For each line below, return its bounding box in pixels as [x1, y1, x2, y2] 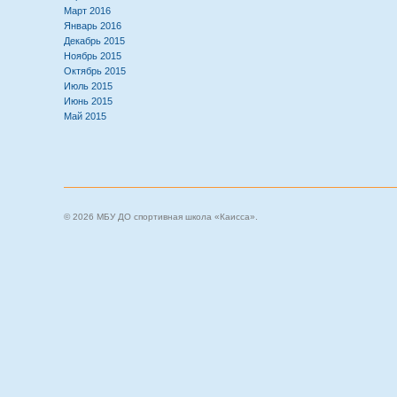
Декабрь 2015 [64, 35, 125, 46]
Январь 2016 [64, 20, 121, 31]
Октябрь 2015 [64, 66, 126, 76]
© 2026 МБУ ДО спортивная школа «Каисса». [64, 212, 258, 222]
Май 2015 [64, 111, 106, 121]
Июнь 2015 [64, 96, 113, 106]
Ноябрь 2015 [64, 51, 121, 61]
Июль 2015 [64, 81, 113, 91]
